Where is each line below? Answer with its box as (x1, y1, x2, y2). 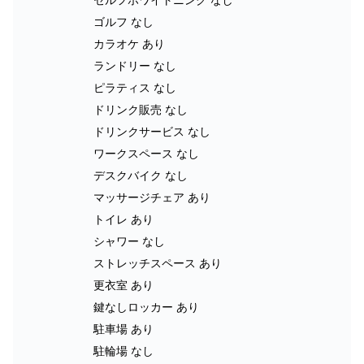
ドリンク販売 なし (93, 101, 188, 118)
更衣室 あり (93, 276, 154, 293)
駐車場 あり (93, 320, 154, 337)
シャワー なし (93, 232, 165, 249)
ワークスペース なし (93, 145, 199, 162)
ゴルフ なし (93, 13, 154, 30)
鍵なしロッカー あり (93, 298, 199, 315)
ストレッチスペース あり (93, 254, 222, 271)
